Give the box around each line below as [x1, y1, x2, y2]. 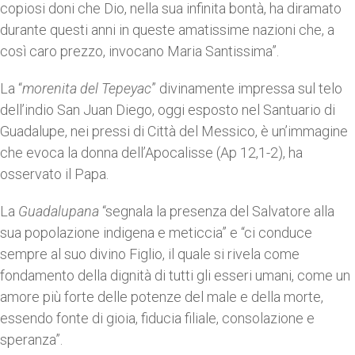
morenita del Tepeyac [22, 80, 151, 97]
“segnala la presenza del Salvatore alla [99, 203, 334, 219]
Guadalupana [18, 203, 99, 219]
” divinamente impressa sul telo [151, 80, 342, 97]
